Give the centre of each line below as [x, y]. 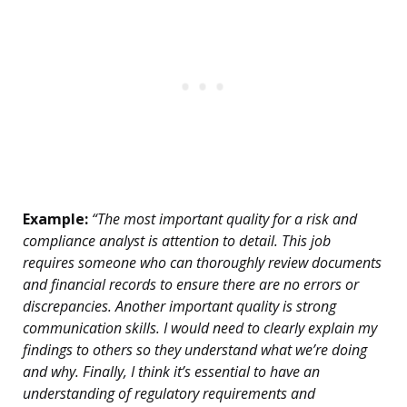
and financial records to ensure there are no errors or [191, 285]
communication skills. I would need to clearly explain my [200, 328]
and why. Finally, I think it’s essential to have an [171, 372]
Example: [55, 219]
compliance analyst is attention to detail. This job [177, 241]
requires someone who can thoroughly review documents [202, 263]
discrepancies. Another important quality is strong [179, 307]
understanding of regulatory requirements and [169, 394]
